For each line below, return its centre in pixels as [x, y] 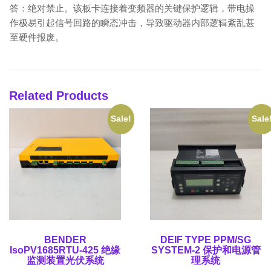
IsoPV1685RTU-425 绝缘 [65, 250]
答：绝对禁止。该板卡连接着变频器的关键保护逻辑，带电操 [132, 8]
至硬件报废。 [37, 37]
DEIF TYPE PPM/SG [206, 240]
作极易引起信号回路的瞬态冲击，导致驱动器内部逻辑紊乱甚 [132, 23]
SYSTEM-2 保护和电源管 [206, 250]
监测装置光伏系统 [65, 261]
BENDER [65, 240]
